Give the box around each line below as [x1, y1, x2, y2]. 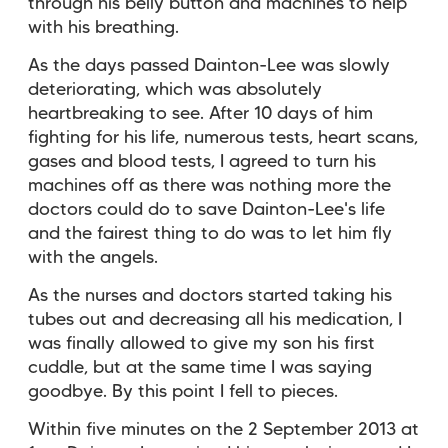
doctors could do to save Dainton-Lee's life [28, 201, 385, 218]
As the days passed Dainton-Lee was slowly [28, 57, 390, 74]
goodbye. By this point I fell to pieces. [28, 383, 343, 400]
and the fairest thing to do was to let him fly [28, 225, 392, 242]
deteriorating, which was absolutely [28, 81, 322, 98]
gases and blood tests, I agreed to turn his [28, 153, 376, 170]
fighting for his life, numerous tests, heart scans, [28, 129, 418, 146]
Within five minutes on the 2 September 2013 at [28, 421, 419, 438]
